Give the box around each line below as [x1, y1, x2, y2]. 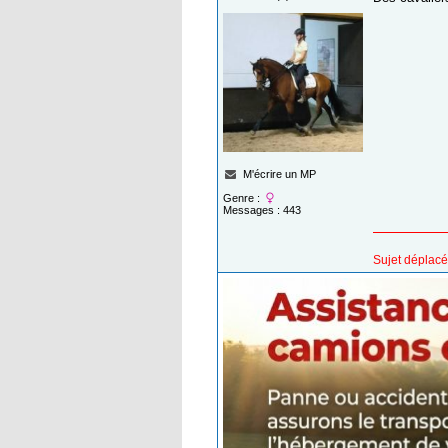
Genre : [223, 192, 263, 204]
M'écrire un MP [243, 168, 317, 180]
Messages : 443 [223, 204, 301, 216]
